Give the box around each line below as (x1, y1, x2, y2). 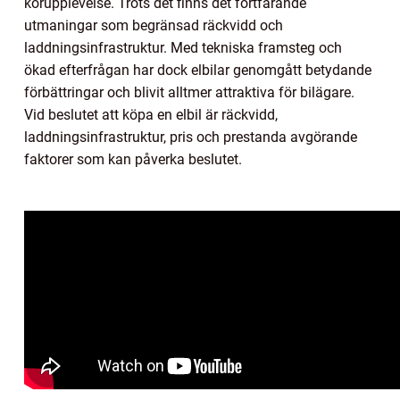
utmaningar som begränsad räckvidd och (24, 17, 283, 35)
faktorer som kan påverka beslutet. (24, 151, 242, 169)
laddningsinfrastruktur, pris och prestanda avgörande (24, 129, 357, 146)
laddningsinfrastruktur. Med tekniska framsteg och (24, 39, 342, 57)
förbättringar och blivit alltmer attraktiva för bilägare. (24, 84, 354, 102)
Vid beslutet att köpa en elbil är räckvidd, (24, 106, 278, 124)
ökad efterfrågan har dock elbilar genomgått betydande (24, 62, 371, 79)
